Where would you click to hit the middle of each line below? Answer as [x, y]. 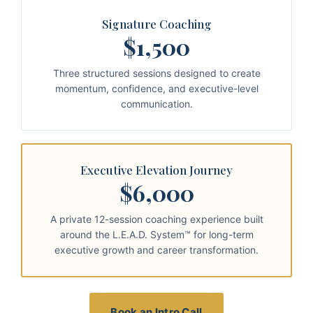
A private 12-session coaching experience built [156, 219]
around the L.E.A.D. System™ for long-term [156, 234]
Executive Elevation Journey [156, 170]
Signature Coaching [156, 24]
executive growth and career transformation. [156, 250]
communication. [156, 104]
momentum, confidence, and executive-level [156, 88]
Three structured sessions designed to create [156, 73]
